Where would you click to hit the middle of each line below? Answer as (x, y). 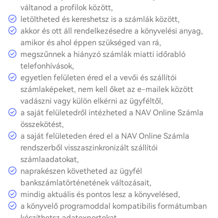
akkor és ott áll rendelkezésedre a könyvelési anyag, (112, 31)
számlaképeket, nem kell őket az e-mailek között (107, 89)
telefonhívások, (47, 66)
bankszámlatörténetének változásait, (86, 183)
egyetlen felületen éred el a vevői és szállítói (99, 78)
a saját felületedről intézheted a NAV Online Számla (112, 113)
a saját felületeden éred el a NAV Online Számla (105, 136)
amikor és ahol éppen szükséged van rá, (91, 43)
